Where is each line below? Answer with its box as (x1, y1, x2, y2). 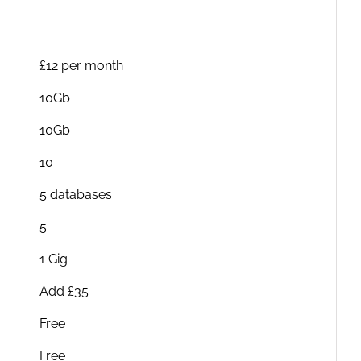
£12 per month (39, 58, 123, 73)
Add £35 (39, 284, 89, 299)
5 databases (39, 187, 112, 202)
